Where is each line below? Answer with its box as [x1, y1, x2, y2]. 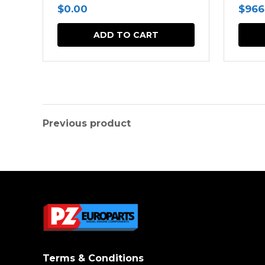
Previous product [43, 118, 131, 129]
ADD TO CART [93, 30, 159, 40]
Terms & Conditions [43, 253, 144, 264]
